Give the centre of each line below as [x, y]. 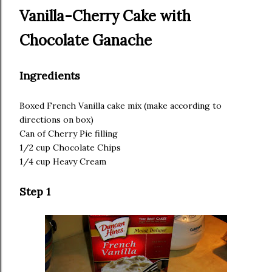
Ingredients [50, 76]
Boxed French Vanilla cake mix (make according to [121, 106]
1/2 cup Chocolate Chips [70, 148]
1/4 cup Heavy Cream [63, 161]
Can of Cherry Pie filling [69, 134]
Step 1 [35, 192]
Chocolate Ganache [86, 40]
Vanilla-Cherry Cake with [105, 16]
